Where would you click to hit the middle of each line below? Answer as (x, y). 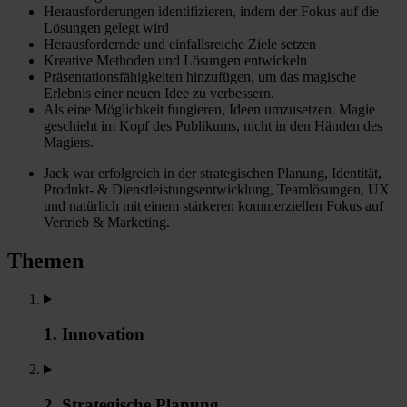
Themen (45, 260)
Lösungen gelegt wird (106, 27)
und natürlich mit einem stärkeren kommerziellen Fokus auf (213, 205)
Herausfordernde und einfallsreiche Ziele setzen (180, 44)
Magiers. (69, 142)
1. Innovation (94, 334)
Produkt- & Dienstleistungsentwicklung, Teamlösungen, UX (217, 189)
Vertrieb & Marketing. (107, 222)
